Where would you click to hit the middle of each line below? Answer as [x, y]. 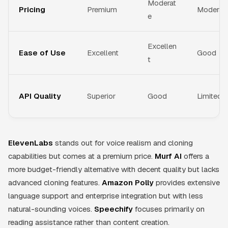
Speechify [113, 209]
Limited [209, 96]
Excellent [103, 52]
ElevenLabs [31, 142]
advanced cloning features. [55, 182]
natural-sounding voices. [51, 209]
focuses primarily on [169, 209]
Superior [101, 96]
